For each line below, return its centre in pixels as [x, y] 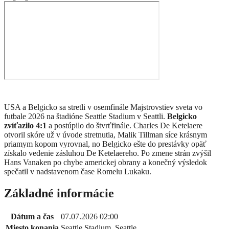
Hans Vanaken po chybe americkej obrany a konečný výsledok [106, 163]
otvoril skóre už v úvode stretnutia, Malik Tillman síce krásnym [106, 135]
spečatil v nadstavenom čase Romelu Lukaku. [78, 172]
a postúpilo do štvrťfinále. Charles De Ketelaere [124, 126]
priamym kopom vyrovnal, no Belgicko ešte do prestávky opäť [105, 144]
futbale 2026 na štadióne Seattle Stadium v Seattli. [86, 117]
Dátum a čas [32, 217]
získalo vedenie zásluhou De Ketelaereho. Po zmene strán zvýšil [108, 153]
